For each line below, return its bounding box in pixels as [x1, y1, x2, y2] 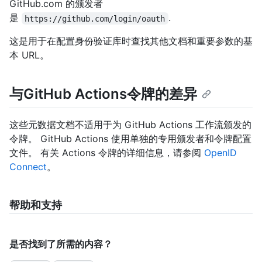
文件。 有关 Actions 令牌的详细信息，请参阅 [9, 146, 204, 158]
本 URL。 [9, 49, 49, 61]
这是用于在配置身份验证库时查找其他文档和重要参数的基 [9, 35, 253, 47]
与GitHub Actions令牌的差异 [9, 85, 197, 103]
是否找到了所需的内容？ [9, 237, 112, 250]
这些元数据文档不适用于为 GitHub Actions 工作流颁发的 [9, 118, 251, 130]
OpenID [204, 146, 237, 158]
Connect [9, 160, 47, 173]
